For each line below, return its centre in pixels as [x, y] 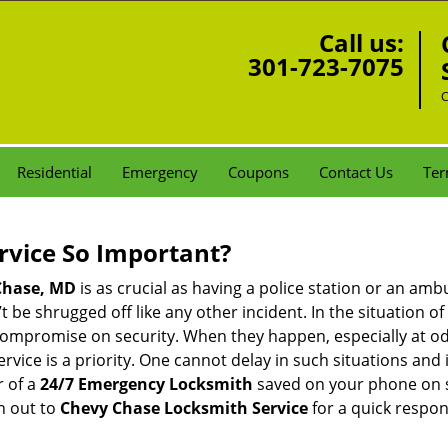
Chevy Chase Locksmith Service [184, 408]
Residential [54, 172]
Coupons [258, 172]
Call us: [361, 42]
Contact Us [356, 172]
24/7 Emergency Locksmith [146, 384]
